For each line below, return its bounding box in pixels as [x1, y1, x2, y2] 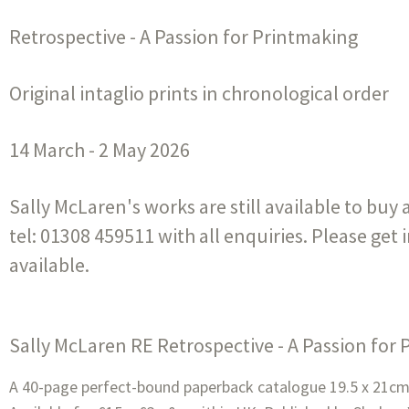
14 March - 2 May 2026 [9, 137, 190, 163]
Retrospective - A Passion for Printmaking [9, 24, 358, 50]
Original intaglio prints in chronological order [9, 80, 389, 107]
